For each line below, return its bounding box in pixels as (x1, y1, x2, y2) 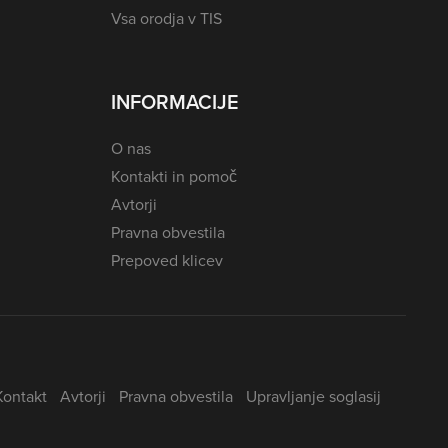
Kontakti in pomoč (111, 165, 237, 189)
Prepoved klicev (111, 249, 223, 273)
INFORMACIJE (111, 86, 239, 117)
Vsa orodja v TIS (111, 6, 222, 30)
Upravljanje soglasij (246, 385, 381, 409)
